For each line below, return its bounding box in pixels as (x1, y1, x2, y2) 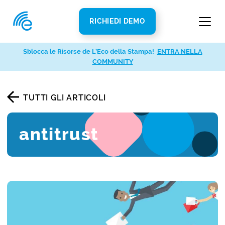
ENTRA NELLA (157, 48, 202, 55)
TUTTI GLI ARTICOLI (23, 92, 106, 102)
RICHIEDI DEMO (89, 17, 145, 25)
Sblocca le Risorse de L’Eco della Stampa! (23, 48, 154, 55)
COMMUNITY (92, 58, 133, 65)
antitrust (19, 125, 99, 145)
